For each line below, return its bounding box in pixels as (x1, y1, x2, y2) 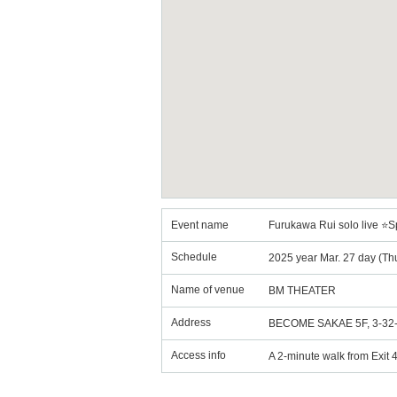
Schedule (171, 251, 217, 263)
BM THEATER (269, 284, 336, 297)
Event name (171, 219, 229, 231)
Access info (171, 349, 226, 362)
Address (171, 316, 211, 329)
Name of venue (171, 284, 245, 296)
